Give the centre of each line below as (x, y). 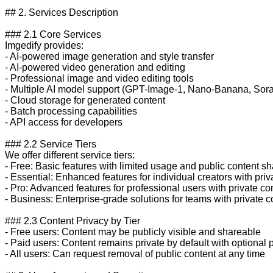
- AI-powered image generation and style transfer (109, 56)
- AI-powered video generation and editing (95, 67)
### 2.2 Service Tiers (51, 144)
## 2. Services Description (62, 12)
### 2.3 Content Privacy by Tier (73, 221)
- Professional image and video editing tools (99, 78)
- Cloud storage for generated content (85, 100)
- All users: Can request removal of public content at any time (135, 253)
